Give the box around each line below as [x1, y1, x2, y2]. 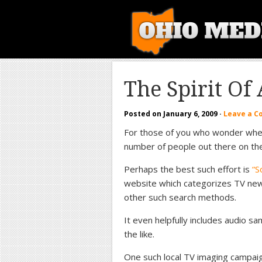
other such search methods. [124, 191, 236, 203]
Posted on [124, 109, 163, 119]
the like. [124, 228, 154, 240]
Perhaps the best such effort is [124, 163, 252, 175]
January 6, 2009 [163, 109, 218, 119]
